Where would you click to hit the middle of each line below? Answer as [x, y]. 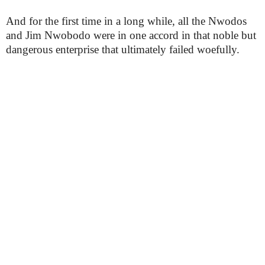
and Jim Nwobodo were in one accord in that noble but [131, 35]
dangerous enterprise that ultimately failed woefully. [123, 49]
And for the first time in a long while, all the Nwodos [126, 21]
